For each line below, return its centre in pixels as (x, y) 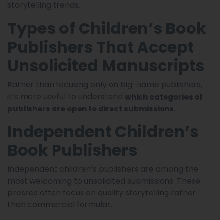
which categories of (164, 97)
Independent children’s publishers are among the (103, 169)
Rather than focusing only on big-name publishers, (105, 84)
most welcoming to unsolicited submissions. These (104, 181)
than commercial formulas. (60, 204)
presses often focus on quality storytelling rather (102, 192)
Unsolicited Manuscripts (106, 65)
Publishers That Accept (101, 47)
